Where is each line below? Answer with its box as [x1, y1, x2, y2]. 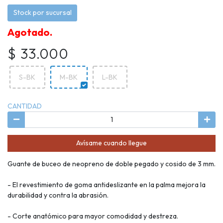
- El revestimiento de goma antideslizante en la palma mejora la [7, 180, 206, 189]
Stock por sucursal [13, 8, 72, 17]
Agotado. [7, 25, 52, 38]
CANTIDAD [7, 101, 42, 111]
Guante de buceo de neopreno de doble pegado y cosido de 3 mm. [7, 159, 216, 168]
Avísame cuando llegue [76, 138, 147, 148]
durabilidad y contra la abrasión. [7, 190, 109, 200]
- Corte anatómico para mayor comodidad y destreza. [7, 211, 178, 221]
